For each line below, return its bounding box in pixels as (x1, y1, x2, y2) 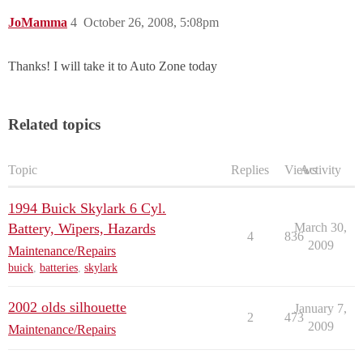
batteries (40, 262, 78, 274)
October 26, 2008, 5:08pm (83, 15, 219, 29)
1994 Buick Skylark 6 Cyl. (8, 200, 166, 216)
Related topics (8, 116, 100, 133)
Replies (231, 163, 269, 177)
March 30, (294, 220, 347, 234)
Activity (300, 163, 341, 177)
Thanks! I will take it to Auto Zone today (8, 59, 217, 73)
